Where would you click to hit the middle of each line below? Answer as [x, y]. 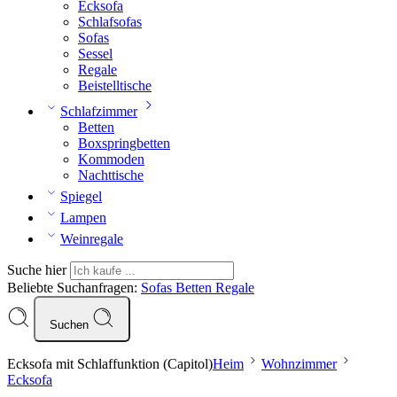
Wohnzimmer [299, 364]
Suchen [71, 325]
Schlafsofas [110, 22]
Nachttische [111, 175]
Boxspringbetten [124, 143]
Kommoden [111, 159]
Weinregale [92, 239]
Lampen [83, 218]
